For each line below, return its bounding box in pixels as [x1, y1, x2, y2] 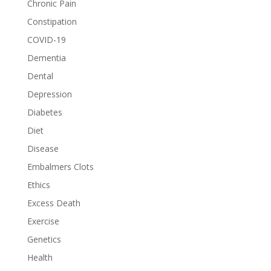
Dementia [27, 51, 66, 64]
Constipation [27, 15, 77, 27]
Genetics [27, 233, 61, 245]
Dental [27, 70, 53, 82]
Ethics [27, 178, 50, 191]
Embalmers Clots [27, 160, 94, 172]
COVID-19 [27, 33, 66, 45]
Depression [27, 88, 72, 100]
